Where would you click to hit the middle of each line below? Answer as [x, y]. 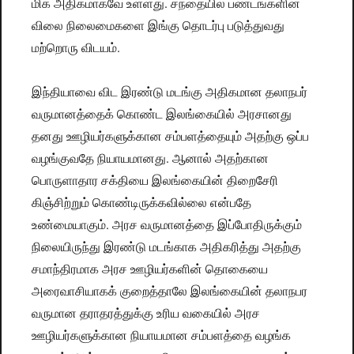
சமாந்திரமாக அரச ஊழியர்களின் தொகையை [150, 269]
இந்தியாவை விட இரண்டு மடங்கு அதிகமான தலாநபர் [170, 92]
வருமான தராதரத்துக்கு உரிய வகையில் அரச [146, 313]
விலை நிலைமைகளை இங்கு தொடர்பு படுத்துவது [158, 25]
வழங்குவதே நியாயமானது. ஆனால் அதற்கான [151, 158]
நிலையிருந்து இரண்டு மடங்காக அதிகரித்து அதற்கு [167, 247]
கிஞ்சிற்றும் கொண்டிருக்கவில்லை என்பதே [142, 202]
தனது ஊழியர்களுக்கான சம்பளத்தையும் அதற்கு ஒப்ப [171, 136]
